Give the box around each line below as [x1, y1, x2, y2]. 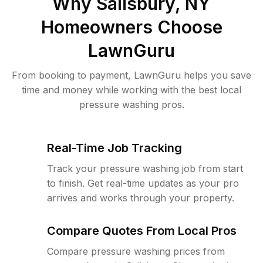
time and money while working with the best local [22, 84, 241, 96]
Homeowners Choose [41, 16, 222, 38]
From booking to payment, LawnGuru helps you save [12, 69, 251, 81]
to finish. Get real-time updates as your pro [47, 177, 239, 189]
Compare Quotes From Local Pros [47, 224, 237, 238]
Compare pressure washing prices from [47, 245, 225, 257]
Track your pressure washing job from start [47, 163, 243, 174]
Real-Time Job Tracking [47, 141, 182, 155]
